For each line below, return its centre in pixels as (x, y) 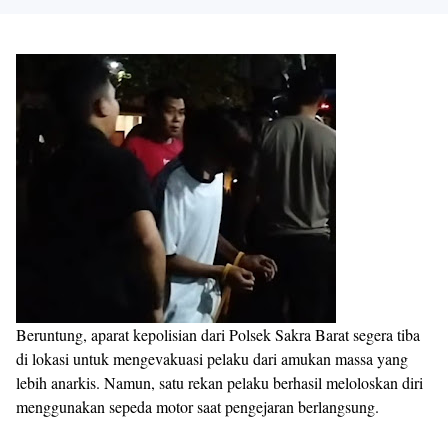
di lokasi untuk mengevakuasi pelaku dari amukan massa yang (212, 358)
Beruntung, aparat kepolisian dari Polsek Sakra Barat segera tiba (218, 334)
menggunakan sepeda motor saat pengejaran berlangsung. (197, 406)
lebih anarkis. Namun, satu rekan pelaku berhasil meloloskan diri (219, 382)
